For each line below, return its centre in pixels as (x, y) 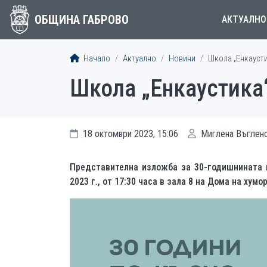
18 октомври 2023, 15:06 (129, 134)
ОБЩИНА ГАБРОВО (81, 20)
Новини (182, 59)
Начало (96, 59)
